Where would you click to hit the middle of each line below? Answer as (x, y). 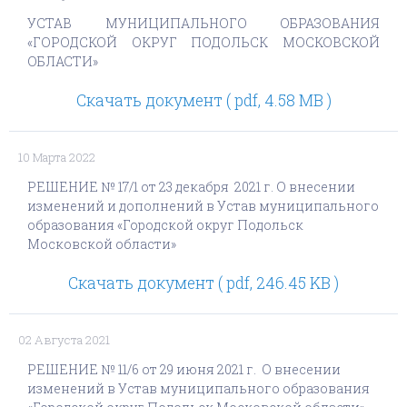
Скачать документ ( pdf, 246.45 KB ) (203, 283)
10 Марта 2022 (57, 157)
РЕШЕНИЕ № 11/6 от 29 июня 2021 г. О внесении (184, 369)
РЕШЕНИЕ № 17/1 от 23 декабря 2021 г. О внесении (191, 187)
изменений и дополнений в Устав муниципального (203, 206)
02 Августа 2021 (64, 340)
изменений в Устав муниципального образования (199, 388)
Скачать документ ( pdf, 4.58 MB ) (203, 100)
